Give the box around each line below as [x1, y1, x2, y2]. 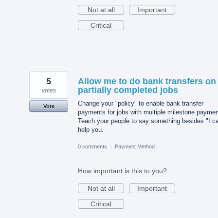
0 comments [78, 144, 107, 150]
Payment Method [115, 144, 155, 150]
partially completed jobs [78, 85, 178, 95]
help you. [78, 126, 104, 133]
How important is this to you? [78, 167, 167, 175]
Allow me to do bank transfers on [78, 76, 216, 86]
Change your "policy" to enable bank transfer [78, 99, 203, 107]
